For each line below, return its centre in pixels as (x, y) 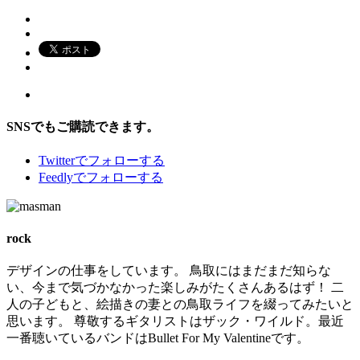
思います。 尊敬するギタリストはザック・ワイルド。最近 (175, 321)
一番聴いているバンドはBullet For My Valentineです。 (158, 337)
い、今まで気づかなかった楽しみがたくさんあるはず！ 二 (175, 287)
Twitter (57, 161)
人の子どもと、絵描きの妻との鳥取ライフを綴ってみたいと (180, 304)
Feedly (56, 178)
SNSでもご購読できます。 (83, 127)
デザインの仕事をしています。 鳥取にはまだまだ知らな (169, 270)
